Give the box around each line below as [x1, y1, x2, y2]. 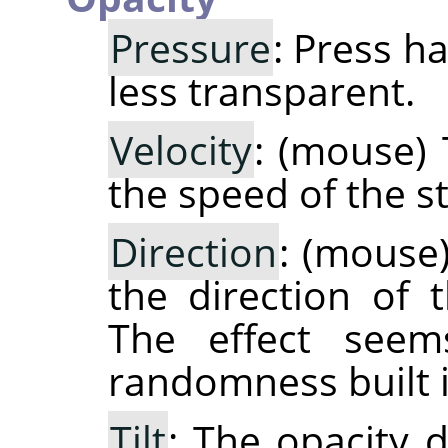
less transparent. [107, 63, 415, 117]
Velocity [109, 122, 252, 176]
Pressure [109, 20, 271, 74]
